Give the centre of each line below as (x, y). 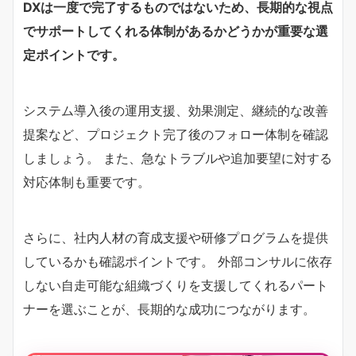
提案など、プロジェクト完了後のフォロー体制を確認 (176, 134)
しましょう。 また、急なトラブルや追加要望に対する (178, 158)
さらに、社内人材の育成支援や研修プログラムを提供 (176, 237)
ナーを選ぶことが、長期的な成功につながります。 (169, 309)
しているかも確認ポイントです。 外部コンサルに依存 (178, 261)
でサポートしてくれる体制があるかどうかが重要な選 (176, 31)
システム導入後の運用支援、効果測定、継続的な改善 (176, 110)
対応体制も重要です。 (87, 182)
